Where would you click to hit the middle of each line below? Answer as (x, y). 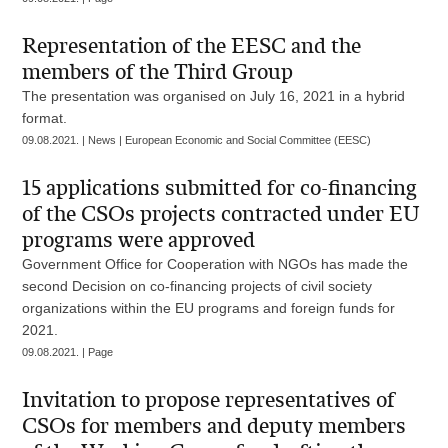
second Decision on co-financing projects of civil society (197, 286)
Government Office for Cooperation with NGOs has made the (215, 264)
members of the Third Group (158, 72)
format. (45, 118)
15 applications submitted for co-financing (220, 188)
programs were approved (139, 240)
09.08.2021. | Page (68, 352)
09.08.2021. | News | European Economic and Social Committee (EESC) (197, 140)
